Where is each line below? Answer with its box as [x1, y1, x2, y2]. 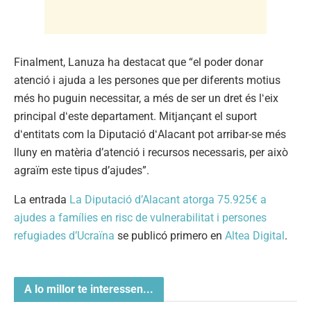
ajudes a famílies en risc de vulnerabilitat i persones [14, 210, 267, 224]
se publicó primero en [115, 228, 225, 242]
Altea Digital [225, 228, 285, 242]
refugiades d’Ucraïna [14, 228, 115, 242]
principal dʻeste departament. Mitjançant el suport [14, 109, 257, 123]
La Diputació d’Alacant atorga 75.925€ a [69, 192, 267, 206]
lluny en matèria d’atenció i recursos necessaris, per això [14, 145, 288, 159]
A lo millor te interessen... [24, 282, 153, 296]
